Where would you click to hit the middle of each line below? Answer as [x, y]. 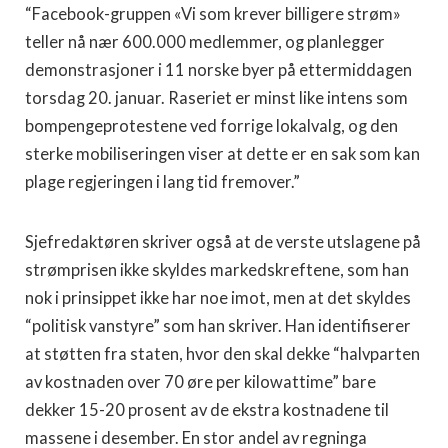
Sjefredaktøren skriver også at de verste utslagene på [223, 241]
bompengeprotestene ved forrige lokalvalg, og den [211, 125]
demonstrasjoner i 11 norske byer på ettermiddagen [218, 69]
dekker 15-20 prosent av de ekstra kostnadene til [207, 409]
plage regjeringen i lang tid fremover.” [162, 181]
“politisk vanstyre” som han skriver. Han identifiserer [218, 325]
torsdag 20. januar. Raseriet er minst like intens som [216, 97]
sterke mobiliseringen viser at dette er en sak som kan [222, 153]
